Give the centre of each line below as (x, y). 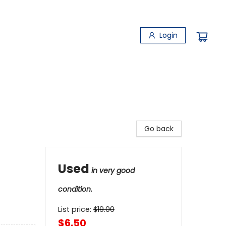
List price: (76, 209)
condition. (75, 189)
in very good (113, 171)
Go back (159, 129)
